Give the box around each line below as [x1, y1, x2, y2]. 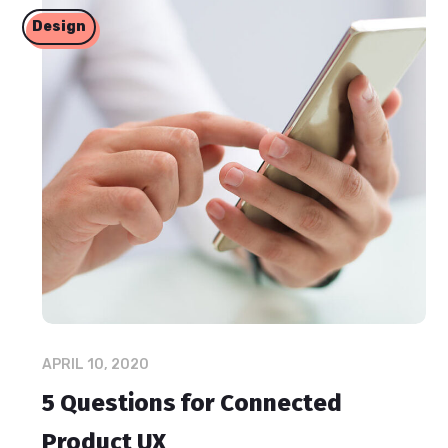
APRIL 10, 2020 [42, 356, 150, 374]
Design [32, 17, 87, 35]
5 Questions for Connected [42, 389, 343, 418]
